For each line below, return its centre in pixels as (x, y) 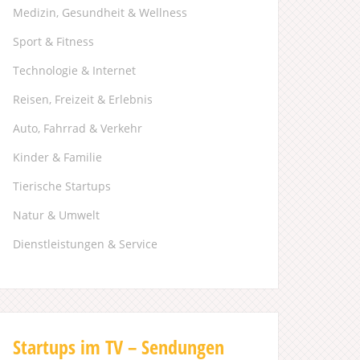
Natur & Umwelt (56, 215)
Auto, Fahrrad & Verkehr (78, 128)
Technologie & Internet (74, 70)
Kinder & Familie (57, 157)
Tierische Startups (62, 186)
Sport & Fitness (53, 41)
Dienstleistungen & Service (85, 244)
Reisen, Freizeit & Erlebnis (83, 99)
